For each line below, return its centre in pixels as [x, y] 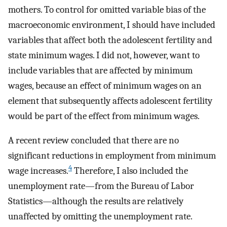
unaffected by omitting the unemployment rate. [100, 217]
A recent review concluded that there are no [93, 141]
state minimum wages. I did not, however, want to [104, 55]
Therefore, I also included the [130, 171]
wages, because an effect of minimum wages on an [105, 85]
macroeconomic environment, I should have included [112, 25]
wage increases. [38, 171]
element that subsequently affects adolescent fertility [110, 101]
